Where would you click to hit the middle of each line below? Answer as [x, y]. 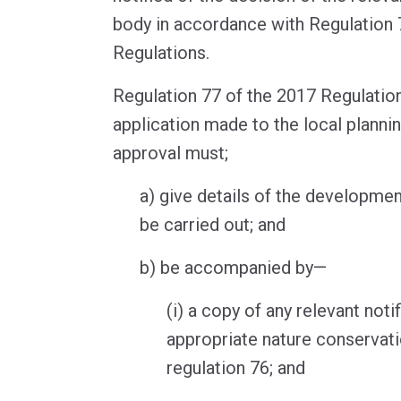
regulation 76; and [236, 368]
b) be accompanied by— [233, 268]
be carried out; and [213, 225]
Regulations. [161, 53]
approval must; [171, 154]
